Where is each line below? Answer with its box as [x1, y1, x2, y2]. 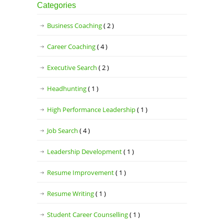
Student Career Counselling [47, 210, 129, 219]
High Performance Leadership [47, 105, 137, 114]
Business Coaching [47, 21, 103, 30]
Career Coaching [47, 42, 97, 51]
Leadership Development [47, 147, 123, 156]
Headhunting [47, 84, 88, 93]
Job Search [47, 126, 79, 135]
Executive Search [47, 63, 98, 72]
